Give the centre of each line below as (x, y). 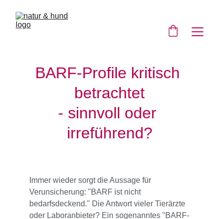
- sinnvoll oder (109, 113)
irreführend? (109, 133)
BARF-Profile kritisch (109, 73)
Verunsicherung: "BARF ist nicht (86, 192)
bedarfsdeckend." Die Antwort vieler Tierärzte (108, 204)
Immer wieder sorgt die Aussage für (91, 180)
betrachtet (109, 93)
